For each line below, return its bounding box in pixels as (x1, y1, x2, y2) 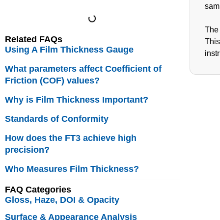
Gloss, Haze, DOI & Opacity (5, 195, 119, 205)
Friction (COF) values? (5, 76, 100, 85)
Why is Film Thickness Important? (5, 95, 148, 105)
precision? (5, 145, 50, 155)
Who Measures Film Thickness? (5, 164, 139, 174)
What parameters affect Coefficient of (5, 64, 162, 74)
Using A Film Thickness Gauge (5, 45, 134, 55)
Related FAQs (5, 34, 62, 44)
